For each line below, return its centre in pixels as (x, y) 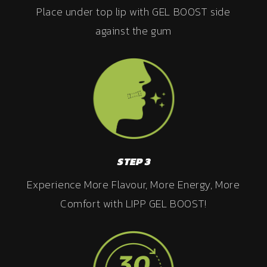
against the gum (133, 30)
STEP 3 (133, 162)
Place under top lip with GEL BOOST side (133, 11)
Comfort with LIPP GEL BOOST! (133, 204)
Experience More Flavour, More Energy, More (133, 185)
